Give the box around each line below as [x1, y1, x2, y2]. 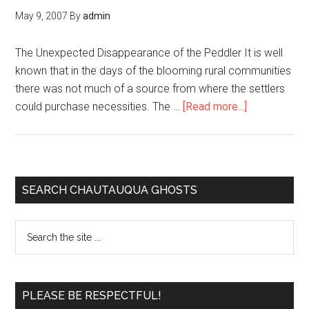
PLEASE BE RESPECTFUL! [22, 289, 162, 302]
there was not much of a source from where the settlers [15, 82, 286, 95]
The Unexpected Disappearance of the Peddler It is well [15, 46, 283, 59]
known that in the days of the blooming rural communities [15, 64, 292, 77]
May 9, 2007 [15, 10, 68, 21]
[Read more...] [183, 100, 248, 113]
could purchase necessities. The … [15, 100, 183, 113]
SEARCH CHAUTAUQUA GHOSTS [22, 183, 198, 197]
